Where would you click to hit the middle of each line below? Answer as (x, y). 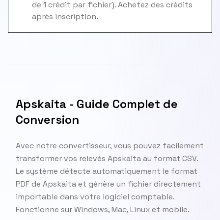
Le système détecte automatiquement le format (107, 171)
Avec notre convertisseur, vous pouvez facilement (110, 146)
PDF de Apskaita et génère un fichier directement (108, 184)
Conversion (47, 120)
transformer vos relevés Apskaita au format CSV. (107, 158)
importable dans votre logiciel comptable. (95, 197)
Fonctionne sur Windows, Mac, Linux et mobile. (103, 209)
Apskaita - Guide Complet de (97, 104)
